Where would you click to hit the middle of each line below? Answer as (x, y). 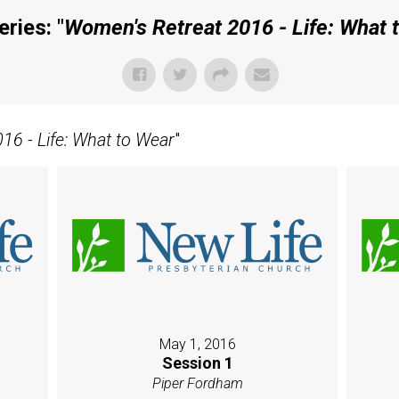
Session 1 (197, 363)
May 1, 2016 (197, 345)
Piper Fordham (197, 384)
